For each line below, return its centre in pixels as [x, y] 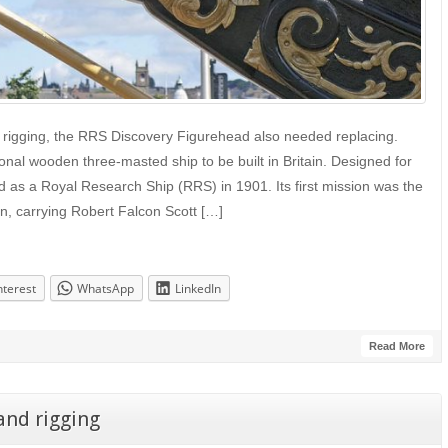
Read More [396, 346]
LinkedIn [198, 288]
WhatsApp [105, 288]
